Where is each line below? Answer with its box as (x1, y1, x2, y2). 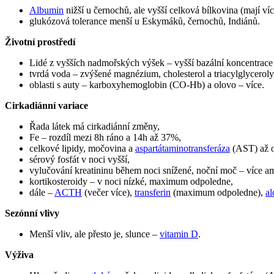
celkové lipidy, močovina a (29, 143, 135, 154)
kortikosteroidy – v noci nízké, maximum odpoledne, (29, 176, 233, 187)
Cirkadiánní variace (5, 100, 88, 111)
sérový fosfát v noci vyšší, (29, 154, 130, 165)
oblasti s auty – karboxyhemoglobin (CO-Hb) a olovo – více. (29, 79, 264, 90)
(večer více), (82, 187, 135, 198)
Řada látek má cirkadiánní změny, (29, 120, 160, 131)
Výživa (5, 249, 34, 260)
